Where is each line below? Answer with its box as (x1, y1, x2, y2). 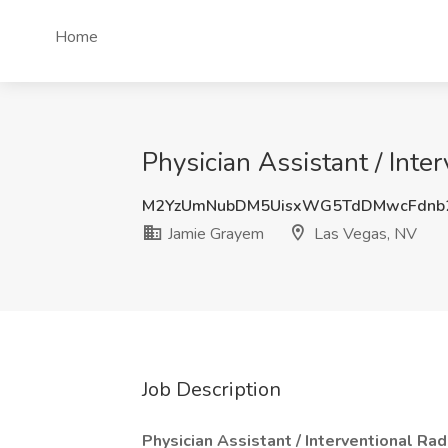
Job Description (142, 376, 281, 403)
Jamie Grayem (164, 223, 264, 245)
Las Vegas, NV (310, 223, 417, 245)
